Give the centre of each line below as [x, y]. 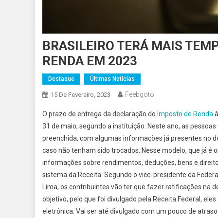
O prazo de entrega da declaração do [99, 114]
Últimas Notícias [112, 79]
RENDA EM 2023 [90, 61]
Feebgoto [140, 95]
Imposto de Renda [184, 114]
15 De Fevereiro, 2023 [81, 95]
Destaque [61, 79]
